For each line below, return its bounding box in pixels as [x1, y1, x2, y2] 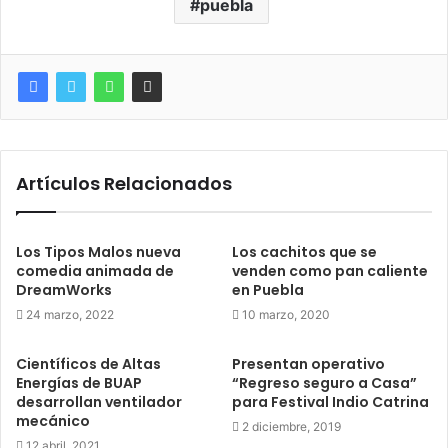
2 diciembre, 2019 [242, 419, 341, 434]
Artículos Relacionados [16, 171, 232, 196]
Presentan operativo [232, 354, 385, 374]
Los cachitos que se [232, 242, 377, 262]
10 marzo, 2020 [242, 307, 330, 322]
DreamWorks [16, 280, 112, 300]
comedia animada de [16, 261, 174, 281]
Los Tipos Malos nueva [16, 242, 181, 262]
